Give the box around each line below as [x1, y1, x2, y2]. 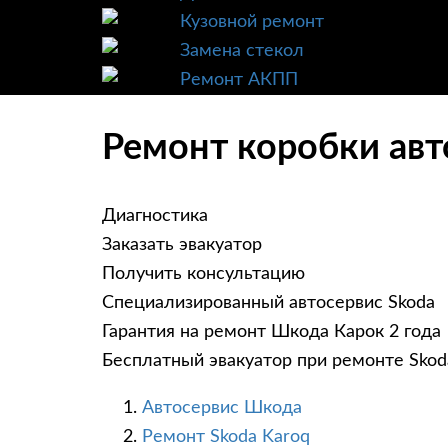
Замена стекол [180, 42, 304, 60]
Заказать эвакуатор [102, 236, 262, 255]
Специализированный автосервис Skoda [102, 294, 435, 313]
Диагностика [102, 207, 208, 226]
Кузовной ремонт [180, 13, 324, 31]
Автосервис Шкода [142, 399, 302, 418]
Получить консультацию [102, 265, 305, 284]
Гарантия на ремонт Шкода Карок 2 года [102, 323, 441, 342]
